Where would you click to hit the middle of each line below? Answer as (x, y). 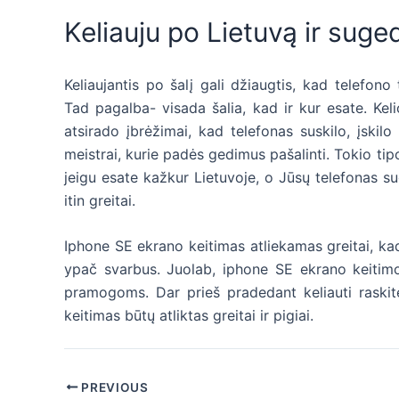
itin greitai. (100, 200)
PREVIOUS (113, 387)
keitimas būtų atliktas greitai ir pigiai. (189, 316)
